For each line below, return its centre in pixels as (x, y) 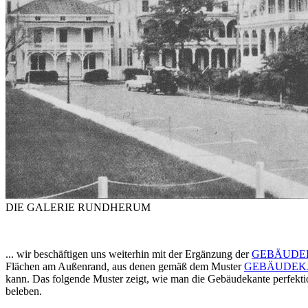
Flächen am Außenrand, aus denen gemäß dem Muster (125, 267)
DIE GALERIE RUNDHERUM (78, 208)
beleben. (24, 291)
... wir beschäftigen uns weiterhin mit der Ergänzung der (129, 254)
